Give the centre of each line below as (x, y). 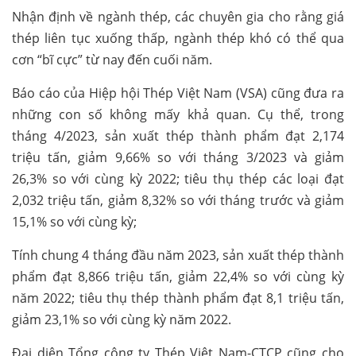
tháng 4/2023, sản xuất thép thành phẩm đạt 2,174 (178, 136)
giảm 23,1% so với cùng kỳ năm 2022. (122, 320)
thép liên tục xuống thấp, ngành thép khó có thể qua (178, 39)
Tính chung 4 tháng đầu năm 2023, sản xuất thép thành (178, 255)
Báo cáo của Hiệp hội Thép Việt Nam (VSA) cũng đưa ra (178, 93)
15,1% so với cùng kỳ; (74, 222)
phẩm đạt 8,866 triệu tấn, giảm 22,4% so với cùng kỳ (178, 277)
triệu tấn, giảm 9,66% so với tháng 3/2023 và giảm (178, 158)
